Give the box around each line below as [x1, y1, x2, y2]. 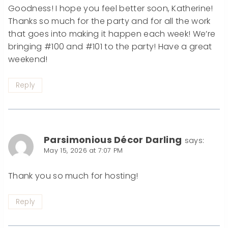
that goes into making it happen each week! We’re [8, 28, 216, 40]
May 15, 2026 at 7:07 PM [44, 146, 123, 155]
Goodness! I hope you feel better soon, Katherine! [8, 3, 213, 15]
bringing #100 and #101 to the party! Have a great [8, 41, 212, 53]
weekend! [8, 53, 48, 66]
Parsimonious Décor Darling [44, 133, 182, 146]
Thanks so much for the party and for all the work [8, 15, 211, 27]
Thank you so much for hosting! [8, 170, 138, 182]
